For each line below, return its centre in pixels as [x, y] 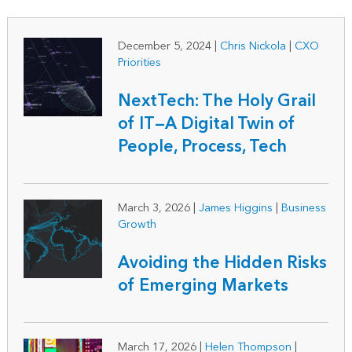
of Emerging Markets [203, 286]
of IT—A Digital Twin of [206, 124]
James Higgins [235, 208]
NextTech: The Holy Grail [216, 101]
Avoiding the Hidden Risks [222, 263]
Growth [137, 225]
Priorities [139, 63]
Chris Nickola [253, 46]
